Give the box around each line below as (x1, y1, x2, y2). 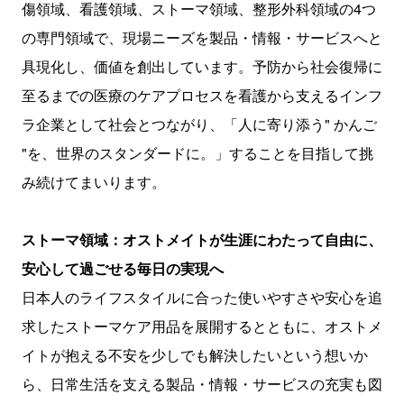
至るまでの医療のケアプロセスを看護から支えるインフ (21, 84, 382, 106)
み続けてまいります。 (21, 170, 166, 192)
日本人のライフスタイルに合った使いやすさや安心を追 (21, 286, 382, 308)
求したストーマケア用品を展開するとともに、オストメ (21, 315, 382, 336)
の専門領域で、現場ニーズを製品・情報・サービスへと (21, 26, 382, 48)
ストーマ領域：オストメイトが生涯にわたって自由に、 (21, 228, 382, 250)
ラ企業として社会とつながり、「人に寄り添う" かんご (21, 113, 377, 134)
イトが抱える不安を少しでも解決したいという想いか (21, 344, 368, 365)
